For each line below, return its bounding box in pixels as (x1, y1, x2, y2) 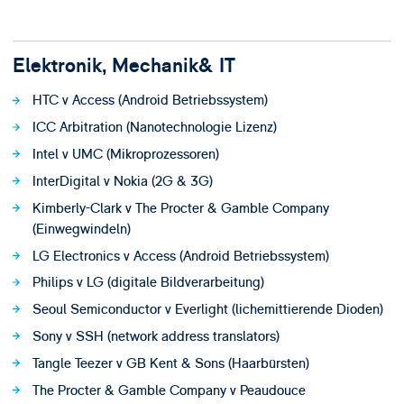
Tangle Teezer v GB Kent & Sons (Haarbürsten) (32, 353, 309, 372)
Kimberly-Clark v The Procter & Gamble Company (32, 198, 329, 217)
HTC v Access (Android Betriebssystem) (32, 91, 268, 110)
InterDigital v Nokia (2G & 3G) (32, 171, 213, 190)
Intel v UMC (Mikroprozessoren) (32, 145, 219, 164)
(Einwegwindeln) (32, 219, 131, 238)
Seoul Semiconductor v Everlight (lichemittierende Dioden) (32, 300, 383, 319)
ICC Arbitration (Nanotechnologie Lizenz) (32, 118, 277, 137)
